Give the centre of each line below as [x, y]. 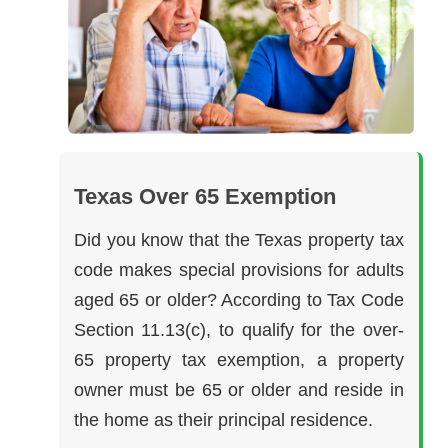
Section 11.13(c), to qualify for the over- [238, 330]
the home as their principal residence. [223, 420]
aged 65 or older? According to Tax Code [238, 300]
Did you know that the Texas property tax [238, 240]
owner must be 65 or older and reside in [238, 390]
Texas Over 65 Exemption [204, 197]
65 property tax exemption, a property [238, 360]
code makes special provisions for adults [238, 270]
